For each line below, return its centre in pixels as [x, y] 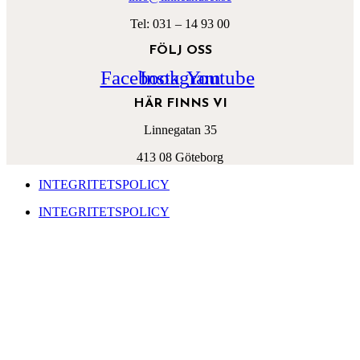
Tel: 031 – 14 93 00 [180, 24]
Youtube [220, 77]
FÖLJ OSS [180, 51]
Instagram [180, 77]
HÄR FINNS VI [180, 104]
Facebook [140, 77]
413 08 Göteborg [180, 157]
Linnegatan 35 [180, 130]
